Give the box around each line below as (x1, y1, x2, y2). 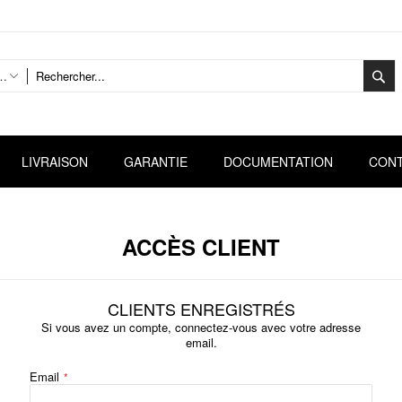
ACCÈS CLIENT (122, 232, 280, 262)
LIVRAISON (22, 152, 88, 170)
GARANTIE (124, 152, 188, 170)
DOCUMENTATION (223, 152, 333, 170)
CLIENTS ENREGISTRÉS (107, 297, 295, 320)
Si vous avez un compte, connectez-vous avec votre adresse (41, 319, 361, 336)
